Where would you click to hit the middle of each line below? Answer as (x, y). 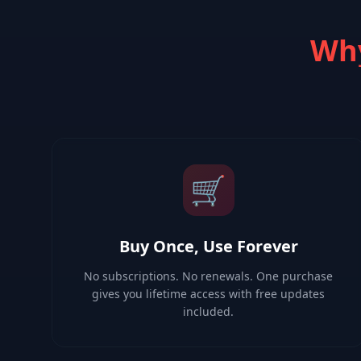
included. (209, 311)
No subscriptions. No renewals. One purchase (209, 276)
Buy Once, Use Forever (208, 246)
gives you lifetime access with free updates (209, 294)
